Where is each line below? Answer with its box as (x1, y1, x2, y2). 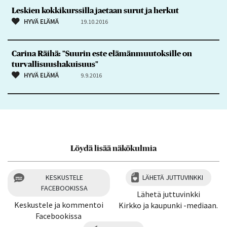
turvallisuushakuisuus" (11, 60, 98, 69)
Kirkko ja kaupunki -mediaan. (119, 200, 218, 210)
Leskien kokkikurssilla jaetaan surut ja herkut (11, 7, 179, 15)
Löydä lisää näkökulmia (70, 144, 157, 153)
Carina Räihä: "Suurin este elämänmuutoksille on (11, 50, 192, 58)
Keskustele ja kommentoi (14, 199, 103, 210)
